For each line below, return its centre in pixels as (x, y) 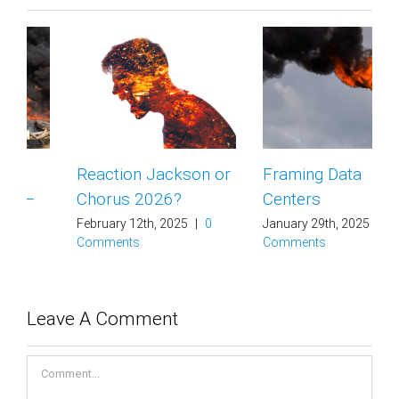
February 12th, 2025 (82, 223)
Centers (242, 199)
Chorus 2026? (79, 199)
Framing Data (262, 174)
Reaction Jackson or (104, 174)
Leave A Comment (102, 312)
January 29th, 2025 (266, 223)
